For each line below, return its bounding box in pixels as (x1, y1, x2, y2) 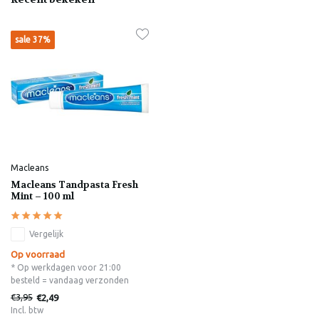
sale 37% (15, 34, 51, 44)
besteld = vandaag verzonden (11, 276, 129, 286)
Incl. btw (11, 305, 43, 315)
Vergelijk (29, 229, 63, 239)
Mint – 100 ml (11, 190, 74, 203)
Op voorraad (11, 249, 65, 260)
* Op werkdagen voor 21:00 (11, 263, 121, 273)
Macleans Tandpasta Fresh (11, 179, 138, 192)
